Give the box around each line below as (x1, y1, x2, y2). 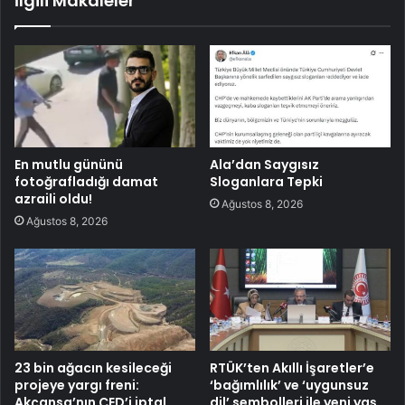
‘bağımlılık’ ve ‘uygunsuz (210, 375, 369, 394)
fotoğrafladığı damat (14, 172, 158, 191)
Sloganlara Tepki (210, 172, 323, 191)
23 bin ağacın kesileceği (14, 358, 172, 377)
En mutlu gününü (14, 155, 123, 174)
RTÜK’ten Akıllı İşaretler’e (210, 358, 374, 377)
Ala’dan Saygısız (210, 155, 319, 174)
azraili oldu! (14, 189, 92, 208)
